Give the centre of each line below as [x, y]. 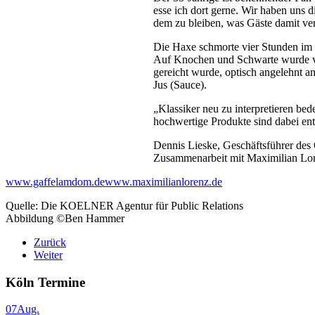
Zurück [50, 242]
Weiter [48, 255]
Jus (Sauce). [180, 84]
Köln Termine [45, 282]
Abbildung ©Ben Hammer [65, 218]
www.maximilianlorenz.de [163, 181]
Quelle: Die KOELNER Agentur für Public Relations [124, 205]
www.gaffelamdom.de [55, 181]
